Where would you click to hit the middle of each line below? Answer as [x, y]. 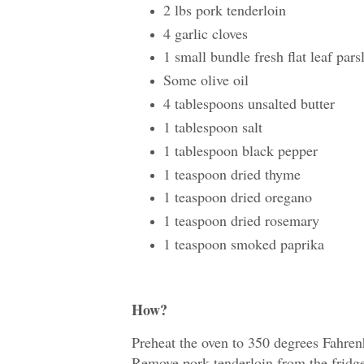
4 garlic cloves [205, 33]
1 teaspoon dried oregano [237, 197]
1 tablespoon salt [212, 126]
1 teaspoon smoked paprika [243, 244]
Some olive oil [206, 80]
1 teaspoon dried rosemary [241, 221]
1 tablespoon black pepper [240, 150]
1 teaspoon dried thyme [234, 173]
